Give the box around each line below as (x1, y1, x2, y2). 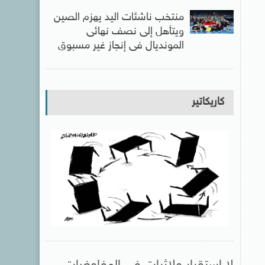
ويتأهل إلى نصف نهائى (86, 25, 184, 38)
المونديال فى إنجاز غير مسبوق (57, 39, 184, 53)
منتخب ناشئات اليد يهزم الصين (53, 11, 184, 24)
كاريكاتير (191, 95, 224, 109)
